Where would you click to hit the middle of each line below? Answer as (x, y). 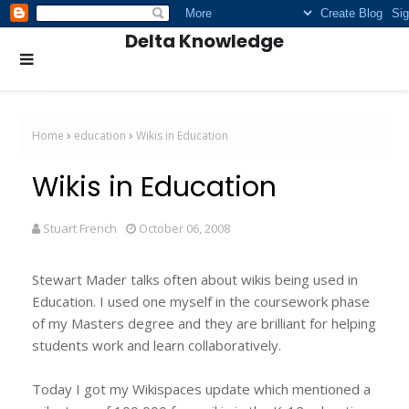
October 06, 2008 (184, 228)
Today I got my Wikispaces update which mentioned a (201, 388)
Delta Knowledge (204, 41)
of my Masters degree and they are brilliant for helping (204, 323)
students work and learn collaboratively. (157, 345)
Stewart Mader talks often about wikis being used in (195, 279)
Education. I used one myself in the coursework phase (201, 301)
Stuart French (80, 228)
